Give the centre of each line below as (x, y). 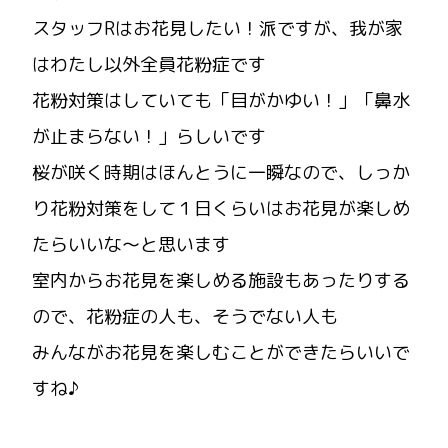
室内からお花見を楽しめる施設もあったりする (221, 280)
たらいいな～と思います (131, 244)
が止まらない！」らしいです (149, 136)
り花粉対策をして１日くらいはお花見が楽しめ (221, 208)
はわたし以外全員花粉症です (149, 64)
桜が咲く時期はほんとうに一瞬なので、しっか (221, 172)
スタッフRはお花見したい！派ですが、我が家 (217, 28)
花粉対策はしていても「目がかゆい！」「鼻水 (221, 100)
